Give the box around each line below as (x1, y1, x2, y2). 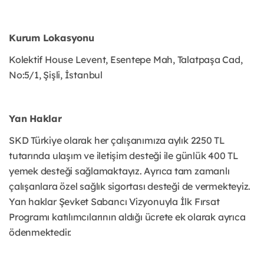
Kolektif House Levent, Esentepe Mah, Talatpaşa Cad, (9, 54, 243, 66)
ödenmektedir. (9, 226, 72, 239)
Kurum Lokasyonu (9, 32, 94, 44)
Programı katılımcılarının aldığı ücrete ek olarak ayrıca (9, 211, 246, 223)
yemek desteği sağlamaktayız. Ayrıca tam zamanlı (9, 165, 230, 177)
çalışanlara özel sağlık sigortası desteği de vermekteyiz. (9, 180, 251, 193)
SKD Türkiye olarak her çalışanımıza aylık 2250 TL (9, 134, 225, 147)
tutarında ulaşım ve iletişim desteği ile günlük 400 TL (9, 150, 239, 162)
